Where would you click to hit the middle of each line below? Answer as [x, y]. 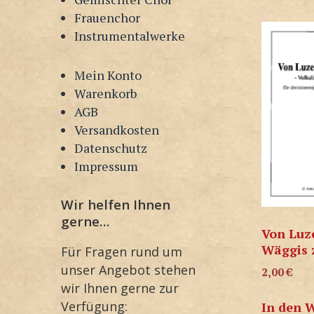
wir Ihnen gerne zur [120, 288]
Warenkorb [106, 93]
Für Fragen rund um [122, 252]
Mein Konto [108, 75]
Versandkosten [117, 129]
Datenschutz [111, 148]
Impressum [107, 166]
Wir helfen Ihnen [116, 204]
